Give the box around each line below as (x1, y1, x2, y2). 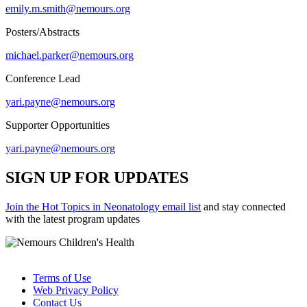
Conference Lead (5, 73, 80, 85)
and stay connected (201, 201, 286, 213)
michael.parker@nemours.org (5, 49, 134, 62)
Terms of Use (33, 272, 91, 284)
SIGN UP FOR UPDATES (5, 169, 188, 187)
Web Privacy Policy (33, 284, 119, 297)
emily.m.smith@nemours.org (5, 3, 130, 15)
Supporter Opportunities (5, 119, 110, 132)
